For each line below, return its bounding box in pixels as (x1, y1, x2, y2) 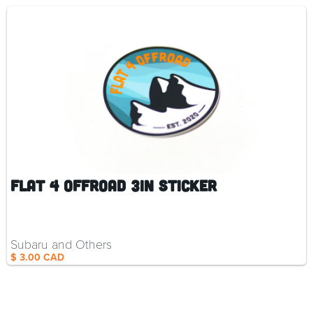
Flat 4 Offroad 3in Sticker (10, 176, 217, 195)
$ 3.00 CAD (10, 250, 64, 265)
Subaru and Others (10, 235, 112, 253)
